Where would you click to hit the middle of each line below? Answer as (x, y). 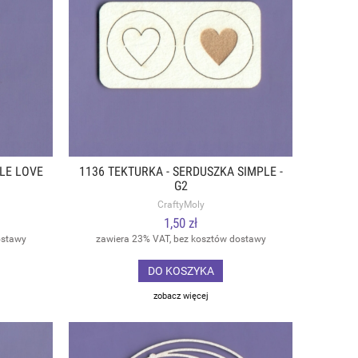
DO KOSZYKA (181, 270)
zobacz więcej (181, 296)
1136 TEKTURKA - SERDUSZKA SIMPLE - (181, 172)
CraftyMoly (181, 204)
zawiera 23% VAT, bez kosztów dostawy (181, 239)
